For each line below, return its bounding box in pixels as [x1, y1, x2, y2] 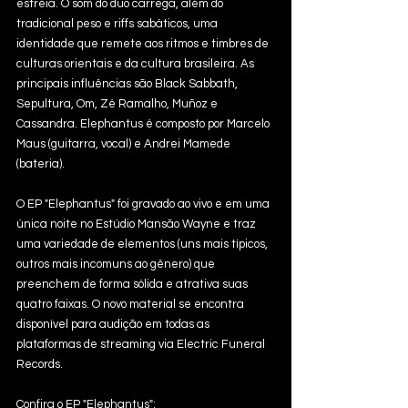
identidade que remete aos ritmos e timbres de [16, 37, 271, 51]
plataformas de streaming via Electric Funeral [16, 338, 268, 352]
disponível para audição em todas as [16, 318, 212, 331]
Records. [16, 358, 66, 372]
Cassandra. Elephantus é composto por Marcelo [16, 117, 272, 131]
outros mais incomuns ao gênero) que [16, 258, 218, 271]
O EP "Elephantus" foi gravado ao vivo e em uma [16, 198, 272, 211]
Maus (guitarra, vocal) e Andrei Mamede [16, 138, 233, 151]
